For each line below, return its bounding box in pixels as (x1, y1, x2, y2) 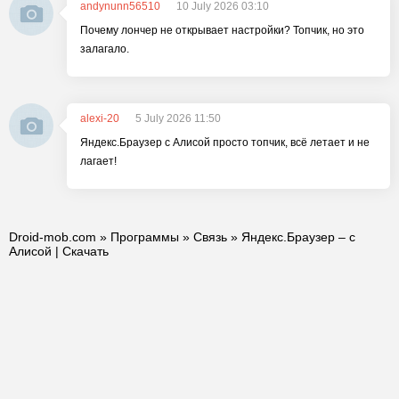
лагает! (80, 155, 117, 167)
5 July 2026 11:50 (135, 112, 221, 125)
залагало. (80, 43, 129, 55)
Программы (110, 230, 179, 244)
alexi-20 (80, 112, 119, 125)
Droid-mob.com (9, 230, 96, 244)
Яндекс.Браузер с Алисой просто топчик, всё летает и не (80, 136, 370, 149)
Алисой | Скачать (9, 244, 109, 258)
